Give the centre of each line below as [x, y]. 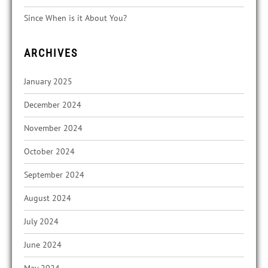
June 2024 [43, 245]
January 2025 [48, 82]
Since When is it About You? [75, 18]
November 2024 [53, 128]
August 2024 [48, 198]
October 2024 [49, 152]
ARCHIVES [51, 53]
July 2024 [41, 222]
